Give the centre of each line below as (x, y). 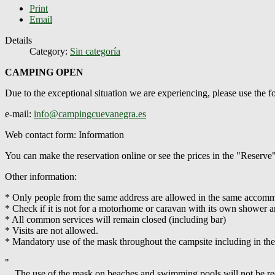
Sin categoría (95, 51)
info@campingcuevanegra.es (90, 114)
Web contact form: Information (64, 134)
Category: (50, 51)
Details (18, 40)
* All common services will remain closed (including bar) (115, 219)
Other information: (41, 176)
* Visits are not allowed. (52, 230)
